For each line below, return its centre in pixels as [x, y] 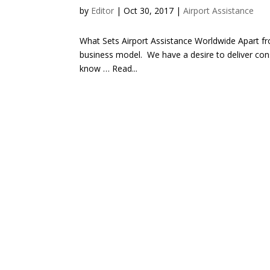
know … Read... [108, 68]
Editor [102, 10]
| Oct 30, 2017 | [149, 10]
